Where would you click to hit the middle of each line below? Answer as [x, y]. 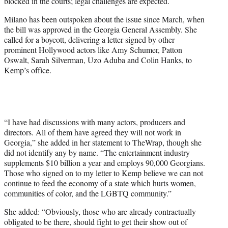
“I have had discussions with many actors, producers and [95, 122]
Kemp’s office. [28, 70]
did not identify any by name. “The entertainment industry [97, 153]
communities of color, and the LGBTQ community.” [88, 193]
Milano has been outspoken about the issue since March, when [104, 19]
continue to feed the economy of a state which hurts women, [100, 183]
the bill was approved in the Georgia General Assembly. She [101, 30]
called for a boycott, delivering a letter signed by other [89, 40]
